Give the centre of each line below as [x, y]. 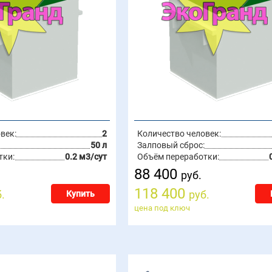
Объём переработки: [178, 157]
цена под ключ [162, 208]
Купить [80, 194]
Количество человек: [179, 134]
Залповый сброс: [171, 145]
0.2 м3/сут [86, 157]
